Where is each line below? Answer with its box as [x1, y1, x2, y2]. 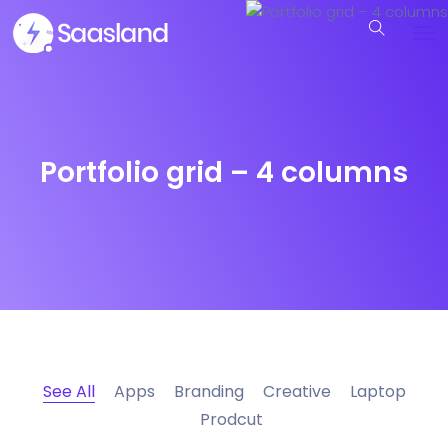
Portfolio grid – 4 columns [40, 153, 408, 192]
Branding [173, 380, 244, 403]
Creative [262, 380, 331, 403]
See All [42, 380, 95, 403]
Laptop [349, 380, 406, 403]
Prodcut [200, 408, 263, 431]
